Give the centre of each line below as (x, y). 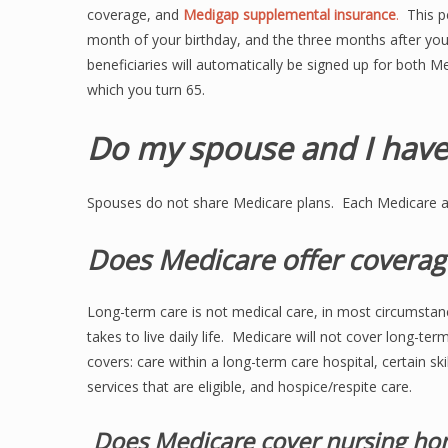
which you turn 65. (146, 89)
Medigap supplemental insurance (289, 14)
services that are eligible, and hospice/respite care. (249, 386)
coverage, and (135, 14)
